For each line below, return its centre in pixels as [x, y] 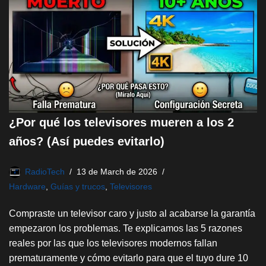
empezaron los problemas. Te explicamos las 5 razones [126, 228]
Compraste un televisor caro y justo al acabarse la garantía [132, 213]
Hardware [27, 186]
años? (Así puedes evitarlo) [87, 141]
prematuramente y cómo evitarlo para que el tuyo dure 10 [129, 258]
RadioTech [45, 171]
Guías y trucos [78, 186]
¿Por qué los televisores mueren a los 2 [121, 122]
